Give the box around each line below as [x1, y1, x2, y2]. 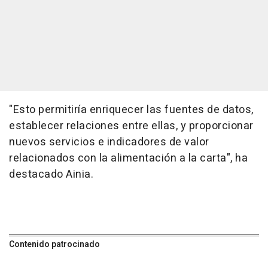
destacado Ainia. [9, 166, 93, 182]
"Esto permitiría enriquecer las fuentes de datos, [9, 101, 254, 118]
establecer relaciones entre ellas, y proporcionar [9, 117, 254, 134]
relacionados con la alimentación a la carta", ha [9, 150, 248, 166]
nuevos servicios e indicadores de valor [9, 133, 209, 150]
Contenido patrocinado [9, 237, 100, 251]
